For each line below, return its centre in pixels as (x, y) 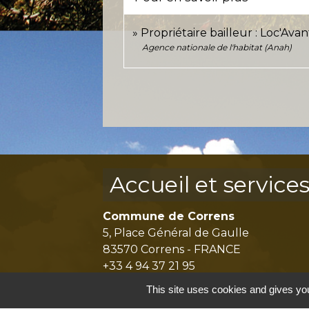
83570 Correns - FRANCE (172, 249)
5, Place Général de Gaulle (176, 232)
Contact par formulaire (176, 287)
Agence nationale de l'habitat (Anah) (217, 47)
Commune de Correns (169, 216)
